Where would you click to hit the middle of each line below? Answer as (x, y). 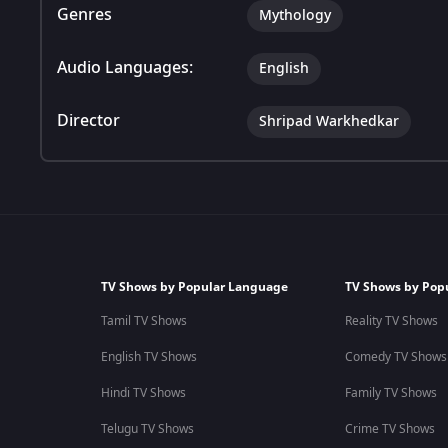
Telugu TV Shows (147, 429)
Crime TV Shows (389, 429)
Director (88, 120)
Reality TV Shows (391, 321)
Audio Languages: (125, 67)
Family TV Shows (390, 393)
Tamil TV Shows (143, 321)
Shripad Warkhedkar (329, 121)
